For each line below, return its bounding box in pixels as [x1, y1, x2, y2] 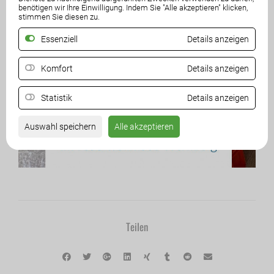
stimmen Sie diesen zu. [18, 12, 100, 21]
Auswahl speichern [24, 122, 96, 131]
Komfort [41, 64, 73, 73]
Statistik [41, 93, 72, 103]
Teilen [126, 218, 148, 234]
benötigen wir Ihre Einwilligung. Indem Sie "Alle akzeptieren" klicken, [18, 3, 248, 12]
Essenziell [41, 34, 78, 44]
